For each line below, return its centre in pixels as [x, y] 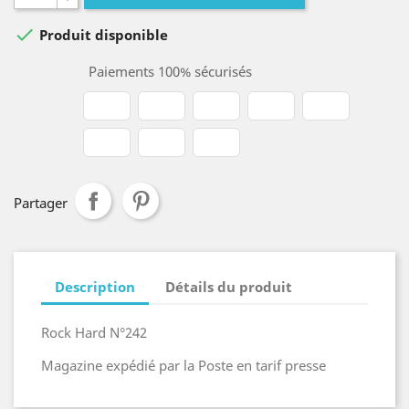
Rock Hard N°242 [94, 332]
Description [95, 286]
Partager [41, 203]
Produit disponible [102, 35]
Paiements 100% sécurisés [168, 71]
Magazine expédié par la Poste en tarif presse [184, 365]
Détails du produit [229, 286]
